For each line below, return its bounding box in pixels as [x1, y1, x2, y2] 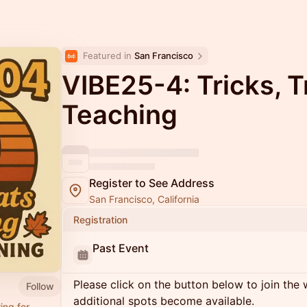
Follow [26, 280, 54, 292]
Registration [73, 214, 127, 225]
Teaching [62, 99, 177, 130]
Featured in [83, 50, 134, 61]
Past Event [93, 241, 149, 255]
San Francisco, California [89, 193, 199, 205]
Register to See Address [89, 176, 214, 190]
